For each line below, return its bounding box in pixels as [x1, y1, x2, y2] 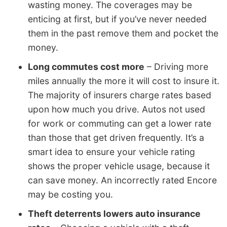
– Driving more [144, 61, 208, 72]
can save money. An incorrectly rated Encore [28, 175, 217, 186]
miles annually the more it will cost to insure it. [28, 75, 219, 87]
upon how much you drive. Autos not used [28, 104, 205, 115]
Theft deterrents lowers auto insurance [28, 208, 201, 219]
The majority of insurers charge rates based [28, 90, 211, 101]
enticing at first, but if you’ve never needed [28, 14, 207, 25]
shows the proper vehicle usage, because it [28, 161, 210, 172]
